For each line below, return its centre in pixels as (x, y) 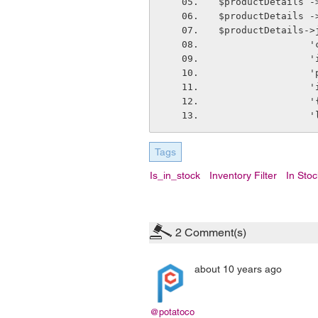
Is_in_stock (175, 175)
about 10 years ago (238, 269)
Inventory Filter (243, 175)
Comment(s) (214, 232)
